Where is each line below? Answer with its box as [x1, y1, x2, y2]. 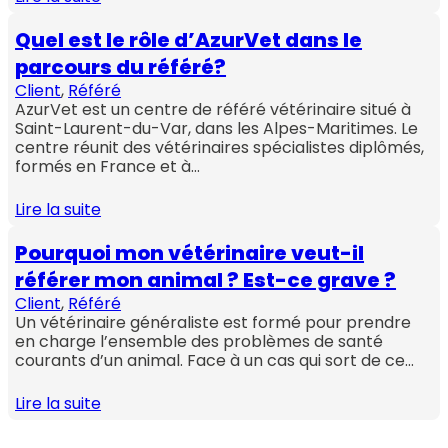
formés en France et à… [15, 155, 201, 179]
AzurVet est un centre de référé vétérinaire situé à [15, 98, 412, 122]
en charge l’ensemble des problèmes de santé [15, 330, 384, 354]
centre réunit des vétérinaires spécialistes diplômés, [15, 136, 425, 160]
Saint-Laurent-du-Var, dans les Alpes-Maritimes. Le [15, 117, 419, 141]
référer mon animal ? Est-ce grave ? [15, 266, 397, 295]
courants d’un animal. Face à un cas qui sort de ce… [15, 349, 415, 373]
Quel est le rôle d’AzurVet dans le [15, 26, 363, 55]
